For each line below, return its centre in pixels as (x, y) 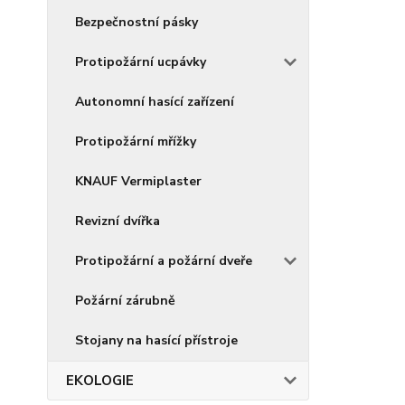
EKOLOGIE (100, 381)
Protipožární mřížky (136, 141)
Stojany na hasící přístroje (156, 340)
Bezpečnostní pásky (137, 22)
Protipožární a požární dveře (164, 261)
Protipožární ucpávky (141, 62)
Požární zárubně (125, 301)
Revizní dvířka (118, 221)
